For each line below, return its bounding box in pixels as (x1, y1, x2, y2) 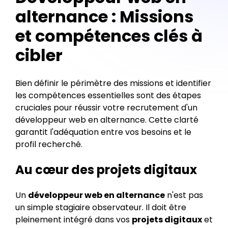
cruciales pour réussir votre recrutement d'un (15, 102, 197, 113)
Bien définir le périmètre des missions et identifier (15, 77, 211, 89)
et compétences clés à (15, 24, 203, 47)
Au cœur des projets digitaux (15, 161, 197, 178)
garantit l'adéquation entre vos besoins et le (15, 126, 191, 138)
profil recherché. (15, 138, 82, 150)
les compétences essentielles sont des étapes (15, 90, 201, 101)
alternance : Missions (15, 5, 193, 28)
